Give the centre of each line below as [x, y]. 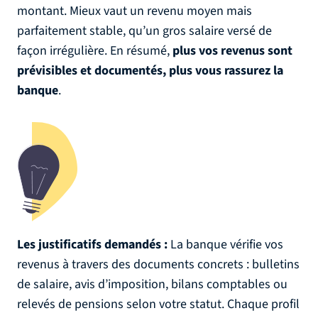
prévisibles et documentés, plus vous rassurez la [150, 71]
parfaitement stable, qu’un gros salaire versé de [144, 31]
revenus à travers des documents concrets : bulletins [158, 264]
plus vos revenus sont [232, 51]
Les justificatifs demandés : [92, 245]
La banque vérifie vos [225, 245]
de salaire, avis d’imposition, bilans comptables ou [152, 284]
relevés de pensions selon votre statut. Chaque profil [158, 304]
